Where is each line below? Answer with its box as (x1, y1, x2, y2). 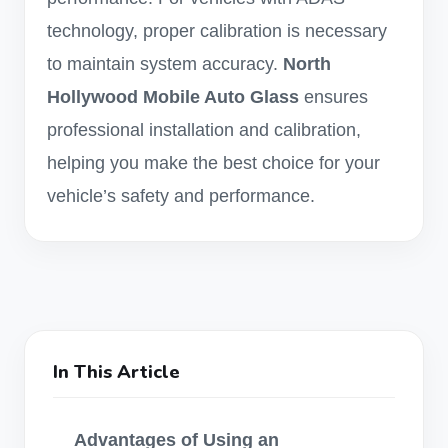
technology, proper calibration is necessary (47, 21, 387, 41)
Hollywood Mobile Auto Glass (47, 87, 299, 107)
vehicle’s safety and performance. (47, 186, 315, 206)
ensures (299, 87, 368, 107)
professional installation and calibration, (47, 120, 361, 140)
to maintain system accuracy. (47, 54, 283, 74)
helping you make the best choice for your (47, 153, 380, 173)
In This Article (53, 359, 180, 384)
